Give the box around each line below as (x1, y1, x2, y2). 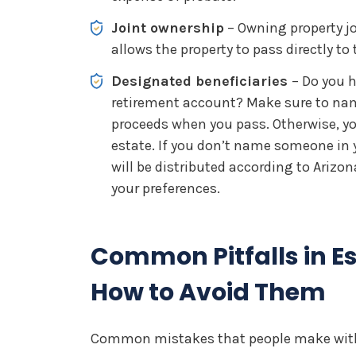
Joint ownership (111, 19, 224, 37)
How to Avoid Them (91, 276, 326, 309)
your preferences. (111, 180, 226, 197)
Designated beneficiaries (111, 72, 292, 90)
